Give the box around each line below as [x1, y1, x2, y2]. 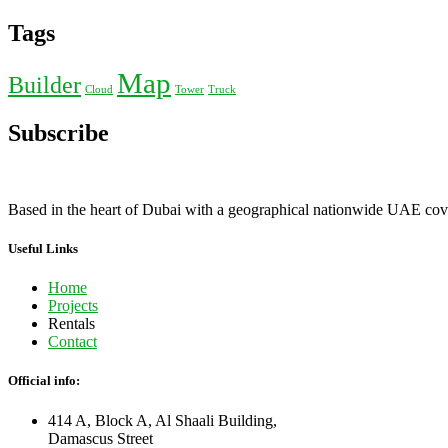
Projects [48, 297, 98, 315]
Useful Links [8, 241, 78, 257]
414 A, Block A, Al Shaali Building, [48, 411, 277, 429]
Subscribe [8, 120, 109, 147]
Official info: [8, 373, 80, 389]
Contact [48, 333, 97, 351]
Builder [8, 72, 81, 99]
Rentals [48, 315, 95, 333]
